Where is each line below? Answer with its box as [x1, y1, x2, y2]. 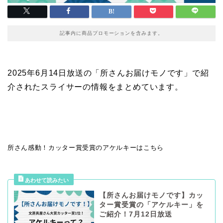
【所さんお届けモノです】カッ [99, 192, 204, 200]
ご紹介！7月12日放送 [99, 211, 172, 219]
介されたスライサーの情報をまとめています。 [7, 83, 183, 92]
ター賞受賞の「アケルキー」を [99, 201, 204, 209]
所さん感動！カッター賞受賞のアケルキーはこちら [7, 144, 164, 152]
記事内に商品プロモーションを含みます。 [59, 30, 164, 36]
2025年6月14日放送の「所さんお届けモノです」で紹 [7, 69, 209, 78]
